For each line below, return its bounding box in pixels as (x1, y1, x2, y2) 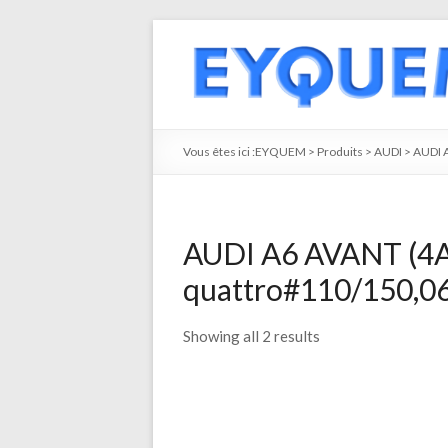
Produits (317, 144, 363, 159)
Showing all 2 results (183, 327, 320, 345)
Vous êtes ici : (183, 144, 255, 159)
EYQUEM (255, 144, 306, 159)
